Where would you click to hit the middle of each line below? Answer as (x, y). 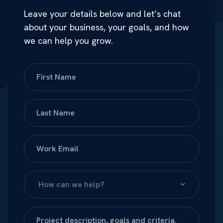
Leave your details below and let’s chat (102, 14)
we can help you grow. (68, 41)
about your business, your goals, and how (106, 27)
